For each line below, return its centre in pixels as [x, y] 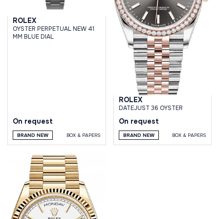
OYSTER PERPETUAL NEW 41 [54, 29]
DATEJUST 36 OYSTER [151, 108]
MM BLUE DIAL [33, 36]
